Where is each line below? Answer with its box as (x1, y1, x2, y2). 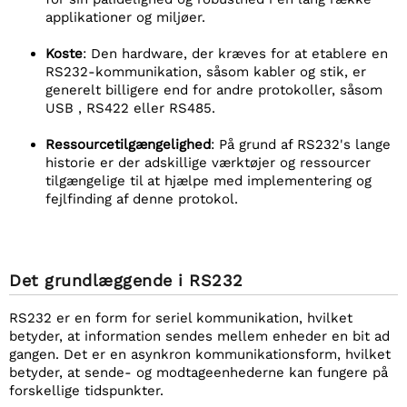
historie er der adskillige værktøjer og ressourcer (45, 154, 371, 171)
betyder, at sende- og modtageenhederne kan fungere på (9, 364, 388, 381)
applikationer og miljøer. (45, 9, 205, 25)
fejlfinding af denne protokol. (45, 191, 238, 207)
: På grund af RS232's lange (211, 136, 391, 153)
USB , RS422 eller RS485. (45, 100, 215, 116)
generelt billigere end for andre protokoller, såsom (45, 82, 382, 98)
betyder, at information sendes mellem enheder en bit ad (9, 328, 390, 344)
